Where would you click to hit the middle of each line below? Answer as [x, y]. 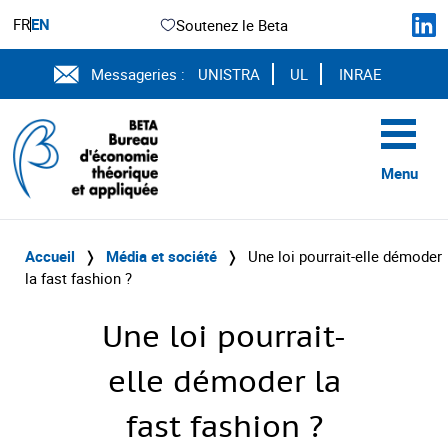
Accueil [50, 256]
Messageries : [138, 74]
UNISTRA [228, 74]
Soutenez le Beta [231, 24]
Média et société [161, 256]
